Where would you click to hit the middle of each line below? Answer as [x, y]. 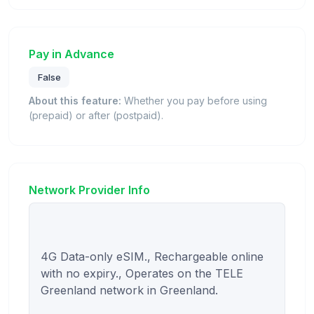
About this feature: [75, 100]
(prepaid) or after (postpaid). [96, 115]
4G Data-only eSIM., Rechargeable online [152, 256]
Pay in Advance [71, 54]
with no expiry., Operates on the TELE [142, 273]
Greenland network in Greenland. [129, 290]
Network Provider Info [89, 190]
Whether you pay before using [194, 100]
